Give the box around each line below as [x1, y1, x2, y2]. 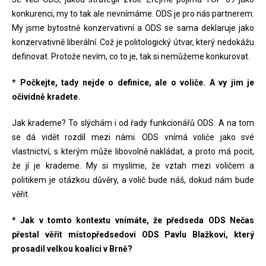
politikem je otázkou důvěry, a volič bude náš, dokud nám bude [12, 175, 254, 185]
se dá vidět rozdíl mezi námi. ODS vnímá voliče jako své [12, 132, 254, 142]
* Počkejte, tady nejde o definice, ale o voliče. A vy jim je [12, 78, 254, 87]
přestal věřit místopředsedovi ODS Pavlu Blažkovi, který [12, 230, 254, 239]
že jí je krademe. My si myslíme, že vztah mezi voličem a [12, 161, 254, 170]
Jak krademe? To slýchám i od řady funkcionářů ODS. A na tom [12, 118, 254, 128]
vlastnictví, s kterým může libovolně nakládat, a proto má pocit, [12, 147, 254, 156]
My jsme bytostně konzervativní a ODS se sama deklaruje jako [12, 23, 254, 33]
